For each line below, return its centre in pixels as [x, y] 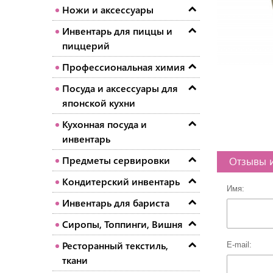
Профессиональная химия [124, 67]
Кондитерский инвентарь [121, 182]
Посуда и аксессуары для [120, 88]
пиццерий [86, 46]
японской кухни [99, 103]
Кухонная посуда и [105, 124]
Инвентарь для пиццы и [117, 31]
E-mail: [239, 244]
